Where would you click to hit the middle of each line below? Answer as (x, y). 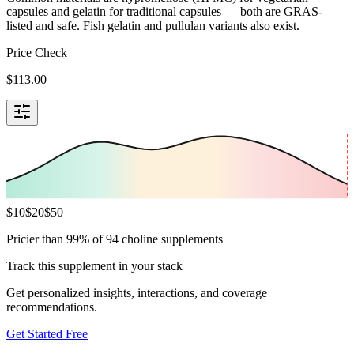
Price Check (37, 52)
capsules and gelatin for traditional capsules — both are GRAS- (164, 11)
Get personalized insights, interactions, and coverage (137, 292)
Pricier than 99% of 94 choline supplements (115, 239)
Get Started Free (47, 333)
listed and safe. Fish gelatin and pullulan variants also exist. (153, 25)
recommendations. (52, 307)
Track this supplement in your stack (94, 265)
